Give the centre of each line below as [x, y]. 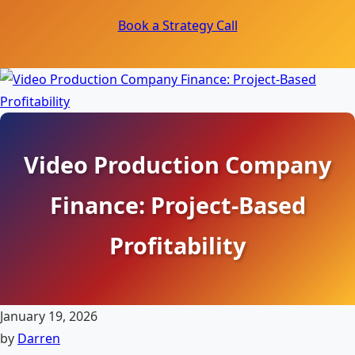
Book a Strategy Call [177, 25]
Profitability [177, 245]
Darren [39, 338]
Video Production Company [177, 164]
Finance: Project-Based [177, 205]
